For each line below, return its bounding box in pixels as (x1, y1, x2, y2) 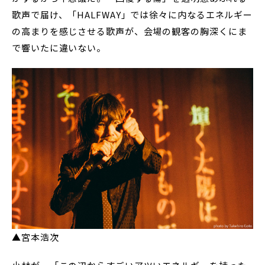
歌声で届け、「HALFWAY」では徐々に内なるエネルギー (12, 8, 253, 21)
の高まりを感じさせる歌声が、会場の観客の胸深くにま (12, 25, 247, 38)
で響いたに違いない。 (12, 41, 106, 54)
